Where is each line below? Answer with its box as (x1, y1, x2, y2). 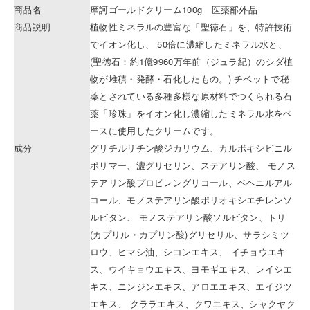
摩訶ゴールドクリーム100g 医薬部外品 (90, 3, 257, 16)
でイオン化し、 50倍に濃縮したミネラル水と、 (90, 37, 287, 51)
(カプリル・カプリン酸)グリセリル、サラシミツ (90, 228, 289, 241)
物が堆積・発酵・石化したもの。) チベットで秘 (90, 72, 289, 85)
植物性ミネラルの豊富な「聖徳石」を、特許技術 (90, 20, 293, 33)
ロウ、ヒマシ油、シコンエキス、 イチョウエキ (90, 245, 286, 258)
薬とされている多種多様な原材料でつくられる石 (90, 89, 293, 102)
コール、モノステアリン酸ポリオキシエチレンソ (90, 193, 293, 206)
